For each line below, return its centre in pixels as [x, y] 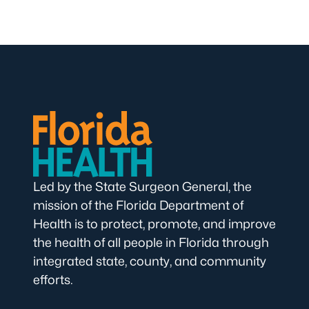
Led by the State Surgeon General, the [142, 187]
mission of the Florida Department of [138, 205]
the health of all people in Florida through [151, 242]
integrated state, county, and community [150, 261]
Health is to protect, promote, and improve [154, 224]
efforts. [53, 280]
